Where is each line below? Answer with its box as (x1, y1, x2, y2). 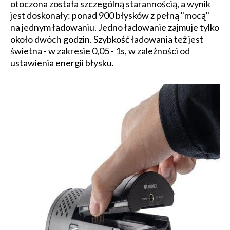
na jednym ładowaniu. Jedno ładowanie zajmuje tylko (10, 22, 219, 33)
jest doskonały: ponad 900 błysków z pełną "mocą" (10, 10, 209, 22)
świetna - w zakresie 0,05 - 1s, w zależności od (10, 45, 190, 57)
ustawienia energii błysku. (10, 57, 114, 69)
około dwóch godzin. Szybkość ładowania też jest (10, 33, 203, 45)
